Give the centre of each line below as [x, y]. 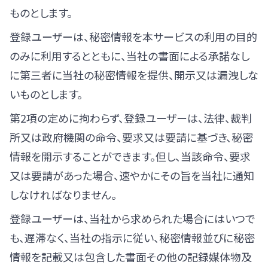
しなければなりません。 [63, 194]
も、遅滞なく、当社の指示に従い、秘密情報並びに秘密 [132, 237]
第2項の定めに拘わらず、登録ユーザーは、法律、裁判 [131, 118]
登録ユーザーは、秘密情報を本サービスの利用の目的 [133, 36]
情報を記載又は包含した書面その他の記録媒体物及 [131, 257]
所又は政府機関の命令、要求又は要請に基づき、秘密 [131, 137]
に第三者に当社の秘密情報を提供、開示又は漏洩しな [134, 75]
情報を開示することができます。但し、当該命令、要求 [130, 156]
